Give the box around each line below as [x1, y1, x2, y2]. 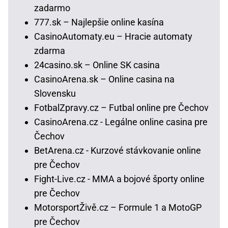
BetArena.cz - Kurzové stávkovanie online [34, 145, 201, 156]
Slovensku [34, 88, 76, 99]
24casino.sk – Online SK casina [34, 59, 160, 70]
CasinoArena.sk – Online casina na [34, 73, 175, 84]
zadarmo [34, 2, 70, 13]
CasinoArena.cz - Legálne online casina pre [34, 116, 208, 127]
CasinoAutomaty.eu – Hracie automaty [34, 31, 192, 42]
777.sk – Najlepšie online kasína [34, 16, 164, 27]
